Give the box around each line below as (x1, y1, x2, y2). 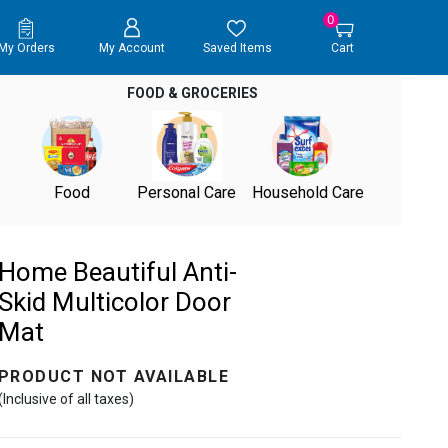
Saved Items (202, 41, 272, 56)
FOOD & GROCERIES (127, 85, 259, 101)
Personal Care (137, 183, 237, 202)
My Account (98, 41, 165, 56)
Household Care (251, 183, 364, 202)
